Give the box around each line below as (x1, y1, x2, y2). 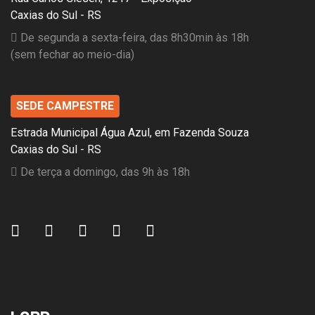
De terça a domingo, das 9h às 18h (18, 165, 190, 179)
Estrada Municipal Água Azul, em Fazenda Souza (11, 125, 249, 139)
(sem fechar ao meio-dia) (11, 47, 134, 61)
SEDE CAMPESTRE (16, 98, 114, 112)
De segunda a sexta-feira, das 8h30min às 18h (18, 30, 249, 44)
